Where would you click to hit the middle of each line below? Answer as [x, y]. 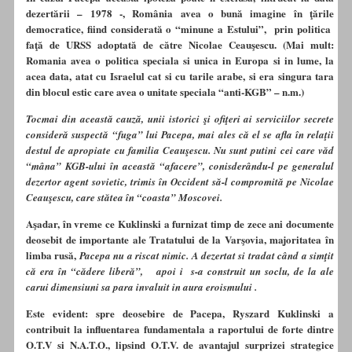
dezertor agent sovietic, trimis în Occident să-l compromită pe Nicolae [180, 182]
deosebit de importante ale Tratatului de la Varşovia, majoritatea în [180, 240]
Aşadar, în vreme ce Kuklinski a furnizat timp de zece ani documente [180, 224]
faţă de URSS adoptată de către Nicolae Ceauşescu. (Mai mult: [180, 45]
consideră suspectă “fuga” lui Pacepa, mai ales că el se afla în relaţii [180, 135]
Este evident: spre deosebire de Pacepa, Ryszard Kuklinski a [180, 313]
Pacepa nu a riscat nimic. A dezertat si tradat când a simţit [207, 256]
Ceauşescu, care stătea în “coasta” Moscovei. [124, 198]
